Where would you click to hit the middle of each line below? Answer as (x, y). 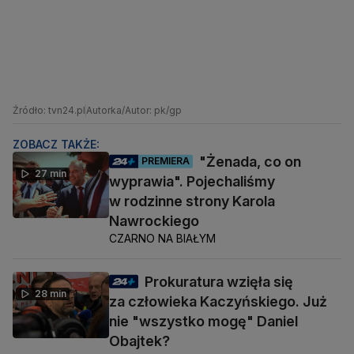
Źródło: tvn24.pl (49, 110)
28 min (51, 293)
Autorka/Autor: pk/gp (134, 110)
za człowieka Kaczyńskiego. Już (218, 301)
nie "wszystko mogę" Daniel (203, 321)
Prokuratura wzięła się (219, 281)
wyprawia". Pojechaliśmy (192, 181)
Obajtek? (139, 341)
